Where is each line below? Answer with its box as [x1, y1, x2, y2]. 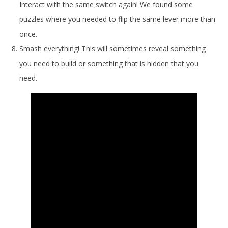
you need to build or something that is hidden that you [19, 59, 198, 69]
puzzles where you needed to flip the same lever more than [19, 14, 215, 24]
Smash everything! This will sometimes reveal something [19, 44, 206, 54]
